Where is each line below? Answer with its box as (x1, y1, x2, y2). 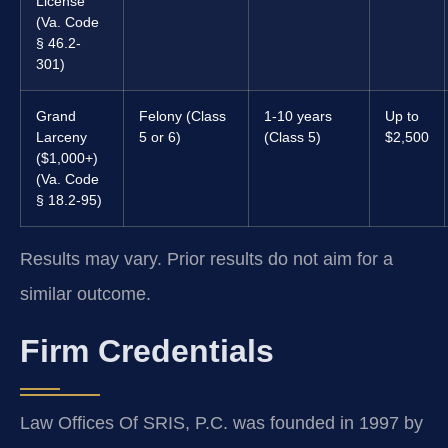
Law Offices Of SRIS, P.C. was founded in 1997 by (20, 412, 423, 433)
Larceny (36, 129, 87, 146)
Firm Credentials (20, 332, 274, 369)
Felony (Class (139, 108, 226, 125)
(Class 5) (264, 129, 321, 146)
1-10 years (264, 108, 332, 125)
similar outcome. (20, 284, 151, 305)
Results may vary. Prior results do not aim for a (20, 249, 393, 270)
